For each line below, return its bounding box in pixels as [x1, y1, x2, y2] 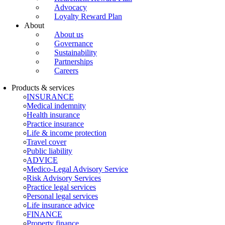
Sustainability [54, 48, 97, 57]
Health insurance [27, 110, 80, 119]
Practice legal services [27, 183, 96, 191]
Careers [54, 66, 78, 75]
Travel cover [27, 138, 66, 146]
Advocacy [54, 3, 87, 12]
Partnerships [54, 57, 93, 66]
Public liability [27, 147, 72, 155]
